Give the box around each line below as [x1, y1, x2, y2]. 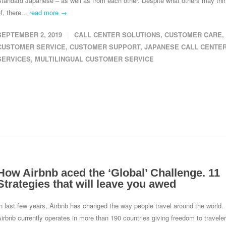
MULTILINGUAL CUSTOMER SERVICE [35, 54, 154, 64]
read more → [29, 8, 67, 17]
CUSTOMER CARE [164, 30, 222, 39]
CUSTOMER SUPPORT [70, 42, 140, 51]
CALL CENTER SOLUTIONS [74, 30, 160, 39]
